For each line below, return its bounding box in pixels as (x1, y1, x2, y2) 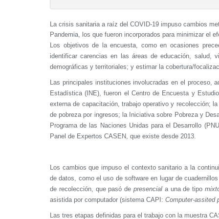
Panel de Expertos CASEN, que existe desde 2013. (50, 132, 196, 140)
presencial (133, 185, 162, 193)
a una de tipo (162, 185, 205, 193)
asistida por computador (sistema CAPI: (50, 196, 165, 203)
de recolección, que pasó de (50, 185, 133, 193)
